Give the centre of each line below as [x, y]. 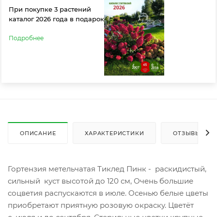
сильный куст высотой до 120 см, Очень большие [101, 181]
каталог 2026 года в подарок [56, 19]
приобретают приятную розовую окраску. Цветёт [101, 205]
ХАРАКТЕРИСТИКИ [115, 133]
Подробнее [26, 38]
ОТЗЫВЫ [187, 133]
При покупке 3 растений [50, 9]
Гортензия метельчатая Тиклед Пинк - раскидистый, [107, 169]
